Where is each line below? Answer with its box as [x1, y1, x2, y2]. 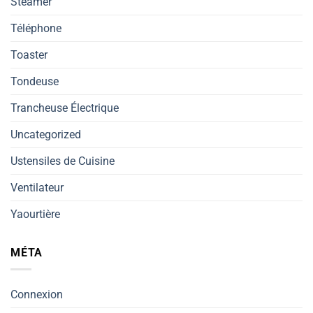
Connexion [10, 288, 63, 302]
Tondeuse [10, 74, 59, 88]
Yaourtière [10, 207, 60, 221]
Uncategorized [10, 127, 81, 141]
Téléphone [10, 21, 61, 35]
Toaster [10, 48, 48, 61]
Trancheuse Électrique [10, 101, 119, 115]
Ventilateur [10, 180, 64, 194]
